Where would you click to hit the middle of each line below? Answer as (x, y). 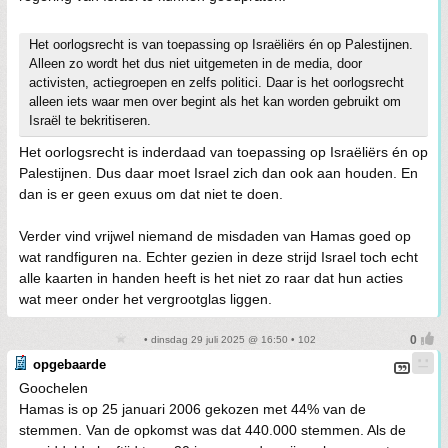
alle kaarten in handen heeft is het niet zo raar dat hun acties (211, 278)
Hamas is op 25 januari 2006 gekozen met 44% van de (192, 409)
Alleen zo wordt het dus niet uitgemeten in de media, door (195, 63)
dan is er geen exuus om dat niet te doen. (151, 194)
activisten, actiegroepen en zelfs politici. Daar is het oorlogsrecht (216, 82)
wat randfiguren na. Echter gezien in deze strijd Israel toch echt (218, 257)
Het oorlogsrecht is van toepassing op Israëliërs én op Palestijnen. (221, 44)
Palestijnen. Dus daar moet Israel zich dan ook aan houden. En (218, 173)
